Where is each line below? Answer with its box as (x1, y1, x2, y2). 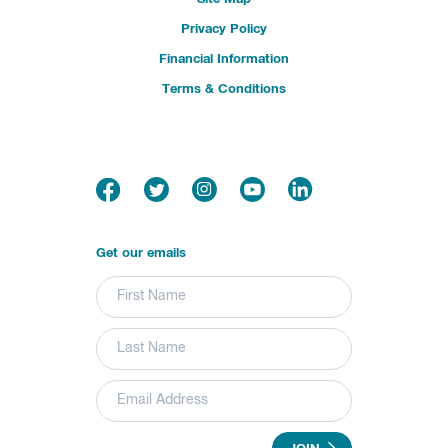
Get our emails (96, 246, 186, 260)
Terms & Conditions (162, 82, 286, 96)
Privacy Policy (181, 22, 267, 36)
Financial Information (159, 52, 289, 66)
